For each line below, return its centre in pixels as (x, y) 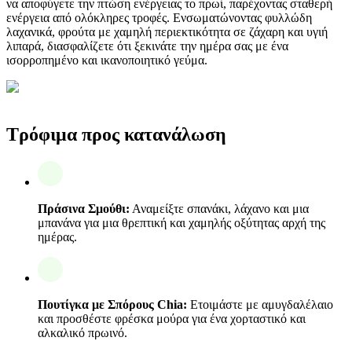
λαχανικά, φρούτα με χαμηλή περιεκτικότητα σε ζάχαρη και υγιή (167, 32)
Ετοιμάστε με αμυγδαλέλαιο (260, 304)
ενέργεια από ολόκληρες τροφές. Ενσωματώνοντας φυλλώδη (159, 18)
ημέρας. (57, 236)
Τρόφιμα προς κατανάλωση (116, 135)
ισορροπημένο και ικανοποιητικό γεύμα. (107, 60)
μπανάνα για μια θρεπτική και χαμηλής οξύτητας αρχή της (181, 222)
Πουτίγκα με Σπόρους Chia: (112, 304)
